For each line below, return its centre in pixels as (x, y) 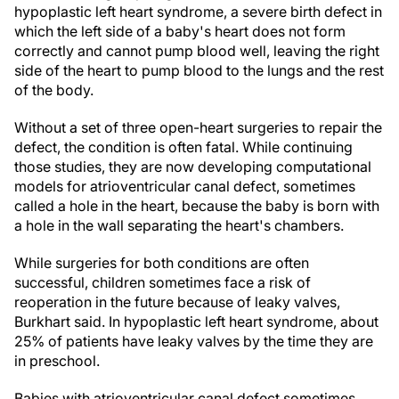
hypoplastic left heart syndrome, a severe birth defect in (198, 12)
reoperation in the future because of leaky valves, (177, 302)
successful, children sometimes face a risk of (163, 282)
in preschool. (57, 361)
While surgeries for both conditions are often (162, 263)
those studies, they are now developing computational (193, 167)
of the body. (54, 90)
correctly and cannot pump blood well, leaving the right (197, 51)
